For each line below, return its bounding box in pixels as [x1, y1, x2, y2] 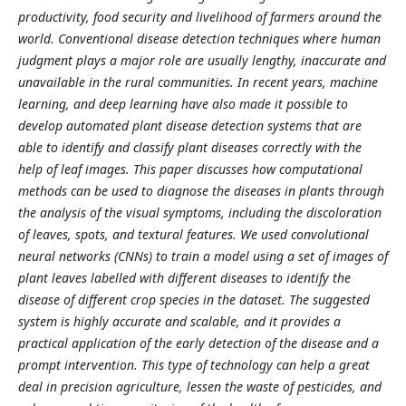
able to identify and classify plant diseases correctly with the [17, 138, 362, 156]
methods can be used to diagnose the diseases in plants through [17, 181, 384, 199]
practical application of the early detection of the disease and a [17, 333, 379, 352]
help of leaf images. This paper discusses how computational [17, 159, 362, 178]
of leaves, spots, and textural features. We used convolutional [17, 225, 369, 243]
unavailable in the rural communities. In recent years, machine [17, 72, 378, 91]
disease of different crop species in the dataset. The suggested [17, 290, 370, 308]
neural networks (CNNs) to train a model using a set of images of [17, 246, 388, 265]
